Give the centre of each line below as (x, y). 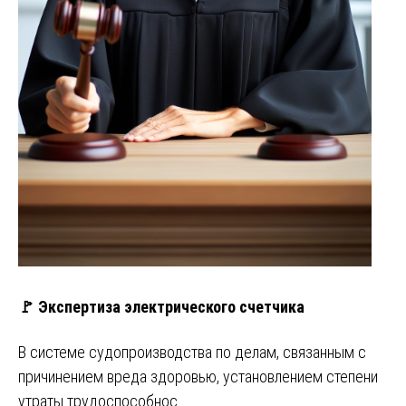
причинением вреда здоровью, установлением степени (198, 377)
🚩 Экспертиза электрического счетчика (161, 306)
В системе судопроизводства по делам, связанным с (192, 353)
